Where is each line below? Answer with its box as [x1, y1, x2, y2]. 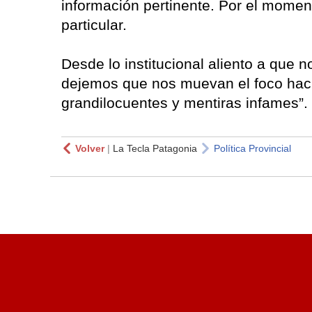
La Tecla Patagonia [113, 143, 197, 155]
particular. [61, 17, 127, 33]
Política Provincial [214, 143, 291, 155]
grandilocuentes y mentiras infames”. [61, 95, 308, 111]
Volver [75, 143, 104, 155]
